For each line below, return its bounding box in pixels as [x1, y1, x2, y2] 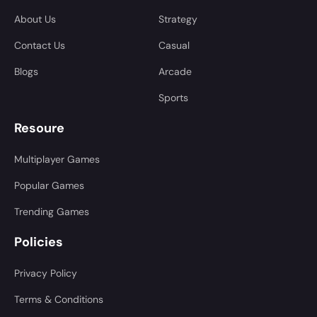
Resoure [14, 119, 64, 137]
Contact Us [14, 38, 65, 52]
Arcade [158, 64, 192, 78]
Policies [14, 233, 63, 250]
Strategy [158, 12, 197, 25]
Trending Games [14, 204, 89, 218]
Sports [158, 91, 188, 104]
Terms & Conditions [14, 292, 103, 306]
